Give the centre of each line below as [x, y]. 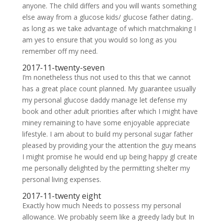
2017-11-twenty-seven [63, 68]
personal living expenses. [61, 179]
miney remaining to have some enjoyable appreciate [106, 123]
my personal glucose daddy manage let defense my [104, 100]
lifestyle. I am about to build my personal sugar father [107, 134]
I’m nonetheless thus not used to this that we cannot [106, 77]
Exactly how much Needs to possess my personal [101, 205]
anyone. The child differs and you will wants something [109, 6]
